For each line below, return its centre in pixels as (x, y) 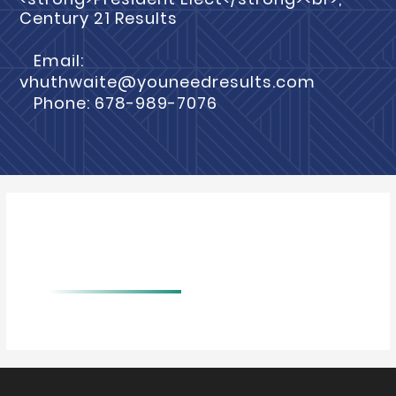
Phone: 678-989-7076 (126, 103)
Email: (59, 61)
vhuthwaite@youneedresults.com (168, 82)
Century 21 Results (99, 18)
